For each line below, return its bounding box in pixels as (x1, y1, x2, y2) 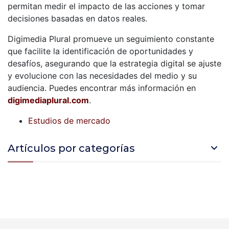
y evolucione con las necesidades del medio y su (8, 70, 197, 81)
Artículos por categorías (8, 142, 135, 154)
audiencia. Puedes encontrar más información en (8, 82, 196, 93)
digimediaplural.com (8, 95, 89, 105)
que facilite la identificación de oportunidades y (8, 45, 193, 56)
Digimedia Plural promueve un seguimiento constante (8, 33, 214, 44)
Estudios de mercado (28, 115, 110, 126)
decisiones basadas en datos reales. (8, 13, 147, 24)
